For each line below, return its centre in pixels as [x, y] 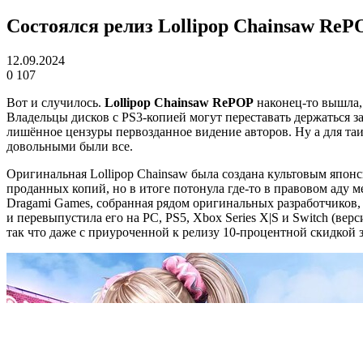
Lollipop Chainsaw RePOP [179, 102]
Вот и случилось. [56, 102]
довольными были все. [70, 146]
